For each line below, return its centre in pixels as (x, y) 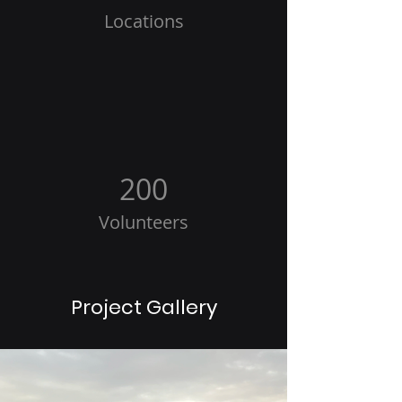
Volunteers (144, 222)
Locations (144, 21)
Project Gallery (144, 307)
